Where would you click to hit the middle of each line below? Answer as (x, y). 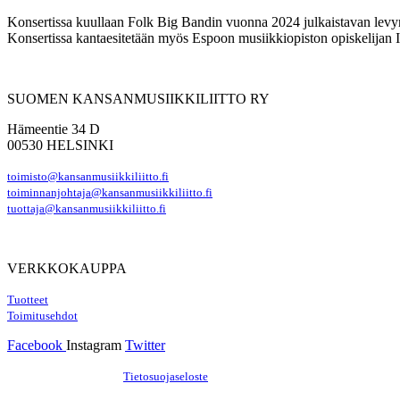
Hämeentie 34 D (54, 129)
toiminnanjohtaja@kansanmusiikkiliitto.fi (110, 192)
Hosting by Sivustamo (61, 376)
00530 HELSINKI (60, 145)
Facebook (35, 345)
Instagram (94, 345)
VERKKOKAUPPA (67, 268)
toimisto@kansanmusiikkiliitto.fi (88, 176)
